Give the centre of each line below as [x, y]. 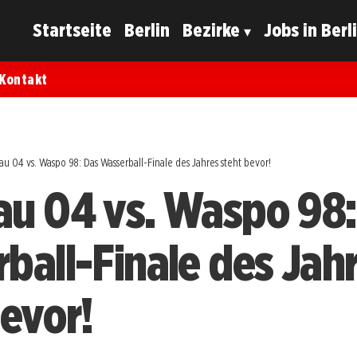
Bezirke [212, 30]
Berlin [147, 30]
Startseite [73, 30]
